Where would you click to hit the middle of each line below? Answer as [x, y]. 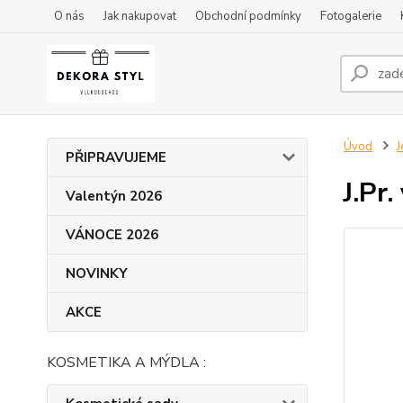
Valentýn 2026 [114, 196]
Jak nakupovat [140, 16]
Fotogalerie [351, 16]
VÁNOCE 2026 [112, 235]
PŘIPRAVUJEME [116, 157]
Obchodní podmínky [248, 16]
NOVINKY [97, 273]
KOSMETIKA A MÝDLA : [126, 363]
